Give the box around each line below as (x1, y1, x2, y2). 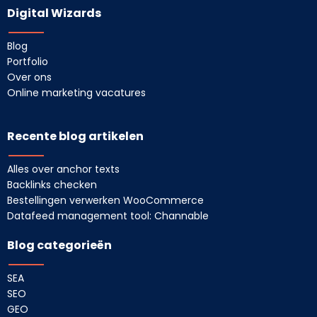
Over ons (7, 70, 52, 85)
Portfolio (7, 54, 48, 69)
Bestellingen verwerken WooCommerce (7, 193, 204, 208)
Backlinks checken (7, 178, 97, 192)
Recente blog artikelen (7, 128, 144, 145)
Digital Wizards (7, 5, 101, 22)
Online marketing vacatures (7, 86, 146, 100)
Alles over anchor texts (7, 162, 120, 177)
